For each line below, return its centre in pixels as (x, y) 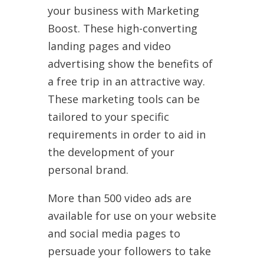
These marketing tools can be (123, 99)
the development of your (111, 152)
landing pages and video (109, 46)
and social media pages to (114, 233)
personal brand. (88, 169)
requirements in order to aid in (126, 134)
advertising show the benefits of (130, 63)
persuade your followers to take (129, 251)
